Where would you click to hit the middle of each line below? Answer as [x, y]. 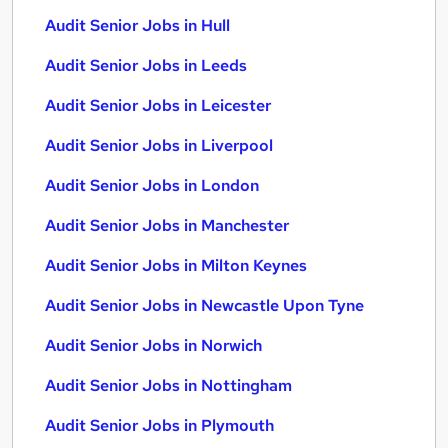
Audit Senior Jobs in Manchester [167, 225]
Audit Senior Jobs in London [152, 185]
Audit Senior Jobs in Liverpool [159, 145]
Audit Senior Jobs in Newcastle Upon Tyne [204, 305]
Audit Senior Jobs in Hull [137, 25]
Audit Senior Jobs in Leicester [158, 105]
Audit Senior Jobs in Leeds [146, 65]
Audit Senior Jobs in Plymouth [159, 425]
